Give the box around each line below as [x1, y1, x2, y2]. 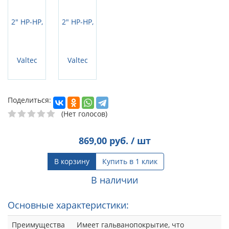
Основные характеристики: [8, 198, 129, 211]
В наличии [91, 173, 138, 186]
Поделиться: [8, 95, 51, 105]
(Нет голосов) [61, 108, 107, 119]
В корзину [54, 156, 89, 166]
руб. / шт [106, 134, 151, 147]
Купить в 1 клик [102, 156, 157, 166]
